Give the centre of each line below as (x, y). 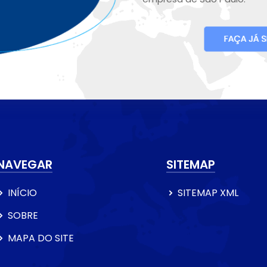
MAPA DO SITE (41, 238)
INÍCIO (22, 193)
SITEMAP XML (208, 193)
